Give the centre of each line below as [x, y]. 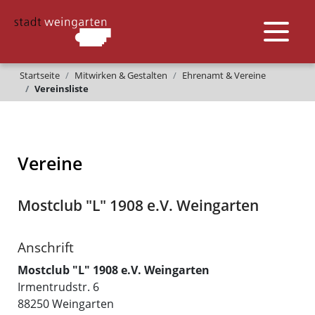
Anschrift [46, 247]
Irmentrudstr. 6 [58, 287]
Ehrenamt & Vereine [224, 75]
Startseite [40, 75]
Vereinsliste [62, 89]
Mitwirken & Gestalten [121, 75]
